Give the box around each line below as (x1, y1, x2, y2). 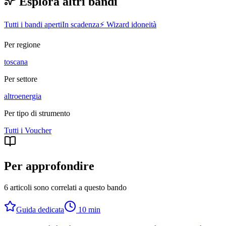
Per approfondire (4, 159, 94, 173)
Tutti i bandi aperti (4, 20, 62, 29)
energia (18, 92, 41, 101)
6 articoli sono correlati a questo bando (4, 183, 127, 192)
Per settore (4, 75, 37, 84)
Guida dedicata (16, 205, 64, 214)
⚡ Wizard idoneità (99, 20, 156, 29)
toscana (4, 58, 28, 67)
